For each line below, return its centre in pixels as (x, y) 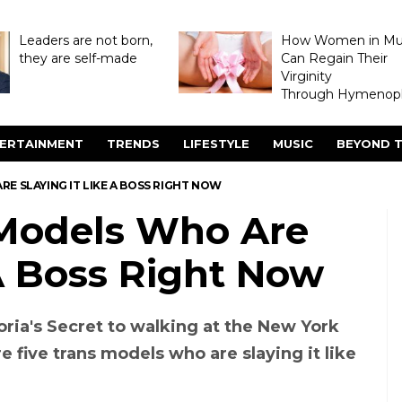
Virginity (306, 76)
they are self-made (78, 58)
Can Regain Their (334, 58)
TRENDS (133, 144)
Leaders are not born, (85, 40)
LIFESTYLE (216, 144)
